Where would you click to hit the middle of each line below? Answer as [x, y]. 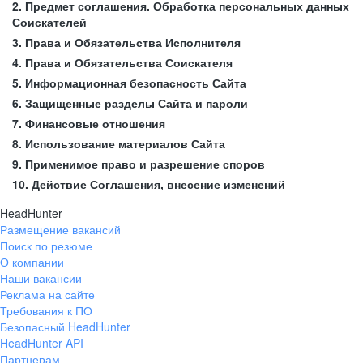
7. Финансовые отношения [89, 123]
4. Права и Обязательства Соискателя [122, 62]
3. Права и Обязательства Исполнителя [126, 42]
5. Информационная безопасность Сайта [129, 83]
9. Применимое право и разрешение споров [139, 164]
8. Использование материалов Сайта [119, 143]
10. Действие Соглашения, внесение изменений [149, 184]
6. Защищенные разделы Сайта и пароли [130, 103]
